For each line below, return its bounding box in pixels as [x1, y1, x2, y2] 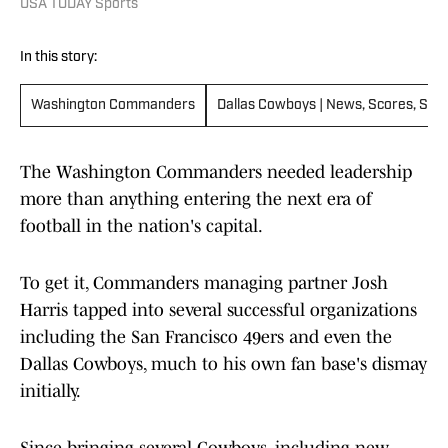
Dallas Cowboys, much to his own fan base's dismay [20, 354, 427, 375]
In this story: [20, 50, 97, 66]
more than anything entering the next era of [20, 189, 372, 210]
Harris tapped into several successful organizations [20, 300, 417, 321]
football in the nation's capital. [20, 216, 263, 237]
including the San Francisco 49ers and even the [20, 327, 392, 348]
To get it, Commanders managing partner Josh [20, 273, 388, 294]
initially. [20, 381, 81, 402]
